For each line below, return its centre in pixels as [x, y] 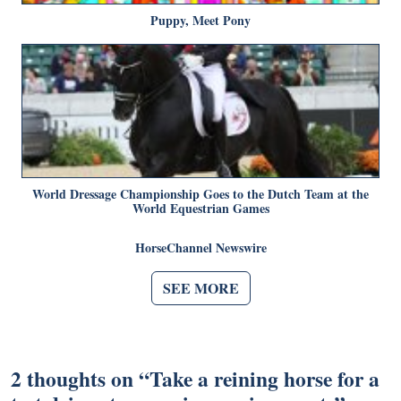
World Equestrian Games [200, 208]
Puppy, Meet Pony [200, 20]
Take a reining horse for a [264, 378]
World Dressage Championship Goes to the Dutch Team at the [200, 193]
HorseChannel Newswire [200, 247]
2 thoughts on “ [80, 378]
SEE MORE [200, 287]
